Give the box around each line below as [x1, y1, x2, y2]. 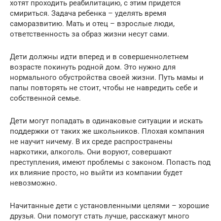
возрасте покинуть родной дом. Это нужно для [10, 62, 176, 72]
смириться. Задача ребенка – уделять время [10, 8, 166, 18]
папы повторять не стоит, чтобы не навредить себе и [10, 83, 198, 92]
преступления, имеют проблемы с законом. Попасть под [10, 157, 211, 167]
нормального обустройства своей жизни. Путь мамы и [10, 73, 204, 82]
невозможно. [10, 178, 57, 187]
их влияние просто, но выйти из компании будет [10, 168, 183, 177]
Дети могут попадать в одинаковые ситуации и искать [10, 116, 203, 125]
